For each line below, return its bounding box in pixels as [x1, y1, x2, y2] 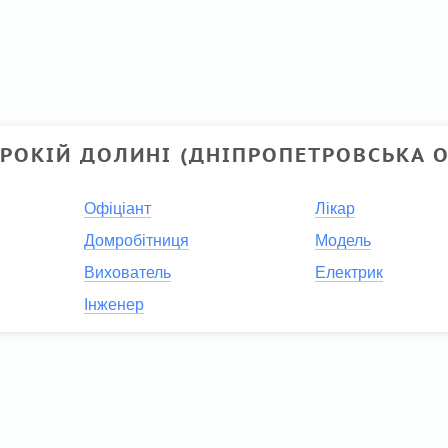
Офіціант [83, 199, 151, 217]
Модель [314, 231, 371, 249]
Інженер [83, 295, 144, 313]
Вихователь [83, 263, 171, 281]
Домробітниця [83, 231, 189, 249]
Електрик [314, 263, 383, 281]
